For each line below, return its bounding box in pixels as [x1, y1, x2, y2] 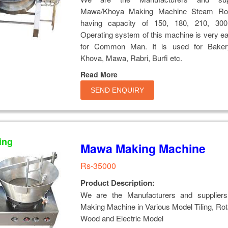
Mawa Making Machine [80, 139, 206, 157]
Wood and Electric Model [80, 212, 163, 223]
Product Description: [80, 177, 155, 188]
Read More [80, 69, 118, 79]
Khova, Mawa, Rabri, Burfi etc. [80, 52, 182, 63]
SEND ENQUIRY [90, 85, 144, 94]
